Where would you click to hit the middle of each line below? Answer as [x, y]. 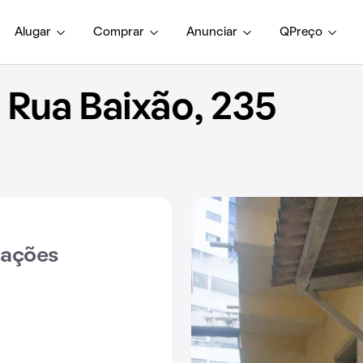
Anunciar [212, 32]
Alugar [33, 32]
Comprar [119, 32]
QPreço [301, 32]
